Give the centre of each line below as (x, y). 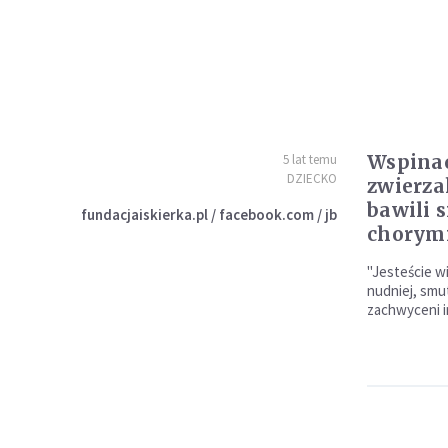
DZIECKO (311, 178)
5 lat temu (309, 159)
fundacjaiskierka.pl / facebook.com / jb (208, 214)
